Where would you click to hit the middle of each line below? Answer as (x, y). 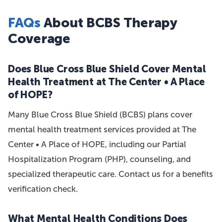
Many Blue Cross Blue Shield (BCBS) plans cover (100, 114)
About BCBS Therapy (109, 23)
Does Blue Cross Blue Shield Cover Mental (107, 69)
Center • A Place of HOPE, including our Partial (97, 144)
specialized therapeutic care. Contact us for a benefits (111, 174)
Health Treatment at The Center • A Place (106, 82)
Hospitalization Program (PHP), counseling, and (99, 159)
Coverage (39, 39)
